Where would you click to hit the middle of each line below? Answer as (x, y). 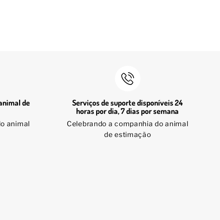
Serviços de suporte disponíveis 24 (128, 103)
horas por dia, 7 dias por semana (128, 111)
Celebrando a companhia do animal (128, 124)
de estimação (128, 134)
